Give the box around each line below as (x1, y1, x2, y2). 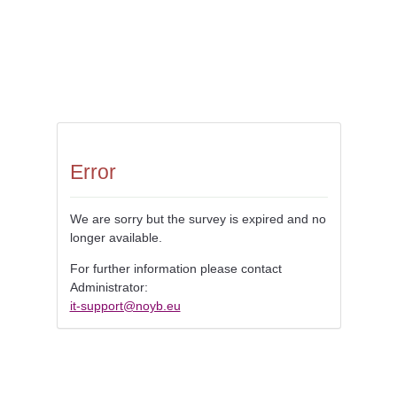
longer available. (69, 230, 162, 245)
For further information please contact (69, 261, 282, 276)
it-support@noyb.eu (69, 299, 181, 313)
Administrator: (69, 280, 148, 294)
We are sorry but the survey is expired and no (69, 212, 326, 226)
